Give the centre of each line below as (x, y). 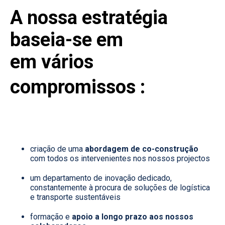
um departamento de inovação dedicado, (101, 178)
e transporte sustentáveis (76, 197)
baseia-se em (67, 39)
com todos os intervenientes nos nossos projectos (120, 158)
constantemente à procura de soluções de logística (120, 187)
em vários (52, 62)
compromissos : (78, 87)
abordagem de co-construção (142, 149)
